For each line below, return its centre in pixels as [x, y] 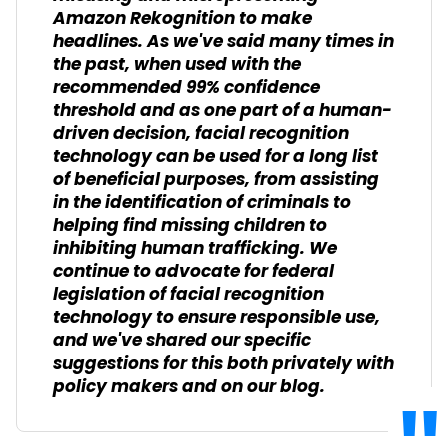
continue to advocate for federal [193, 272]
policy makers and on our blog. [189, 387]
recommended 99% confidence [186, 88]
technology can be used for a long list [215, 157]
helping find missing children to [190, 226]
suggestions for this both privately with [223, 364]
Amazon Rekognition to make [182, 19]
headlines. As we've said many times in [223, 42]
